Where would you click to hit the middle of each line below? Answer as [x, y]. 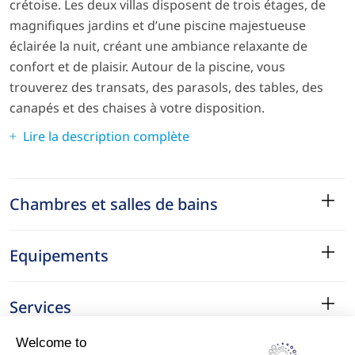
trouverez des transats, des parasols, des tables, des [166, 87]
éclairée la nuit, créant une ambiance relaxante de [158, 46]
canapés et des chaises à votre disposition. [137, 107]
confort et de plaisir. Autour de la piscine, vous [147, 66]
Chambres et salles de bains [114, 204]
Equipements [59, 255]
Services [40, 307]
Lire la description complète [106, 136]
